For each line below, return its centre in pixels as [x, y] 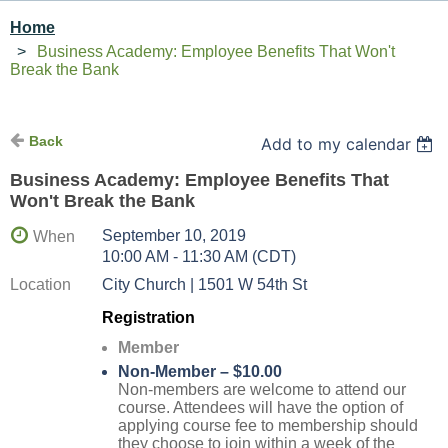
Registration [148, 318]
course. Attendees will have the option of [260, 408]
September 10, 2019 [174, 236]
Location [40, 285]
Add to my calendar [336, 144]
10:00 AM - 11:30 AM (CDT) [199, 257]
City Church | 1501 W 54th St [204, 285]
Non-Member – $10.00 [200, 372]
